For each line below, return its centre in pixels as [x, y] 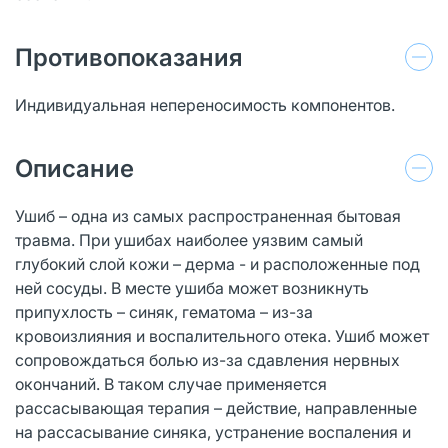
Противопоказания [129, 57]
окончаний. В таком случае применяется [171, 383]
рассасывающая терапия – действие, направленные [216, 407]
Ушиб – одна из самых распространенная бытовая [208, 215]
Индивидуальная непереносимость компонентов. [205, 104]
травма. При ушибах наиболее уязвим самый [189, 239]
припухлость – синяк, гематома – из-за [164, 311]
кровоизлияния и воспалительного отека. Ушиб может [222, 335]
